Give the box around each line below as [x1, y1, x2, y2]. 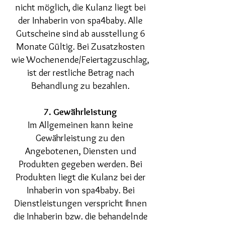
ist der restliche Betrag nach [27, 67, 134, 78]
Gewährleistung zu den [36, 132, 125, 144]
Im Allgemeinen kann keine [28, 119, 133, 131]
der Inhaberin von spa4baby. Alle [18, 15, 143, 26]
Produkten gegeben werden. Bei [19, 158, 142, 170]
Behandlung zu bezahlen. [31, 80, 130, 91]
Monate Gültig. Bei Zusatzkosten [16, 41, 145, 52]
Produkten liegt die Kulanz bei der [15, 171, 146, 183]
